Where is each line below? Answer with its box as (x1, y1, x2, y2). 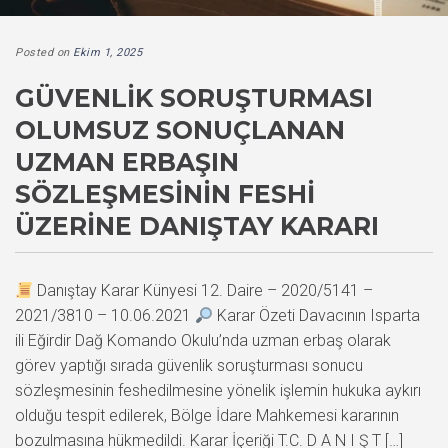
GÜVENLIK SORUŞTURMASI (15, 82, 373, 113)
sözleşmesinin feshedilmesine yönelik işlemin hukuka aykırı (15, 380, 421, 400)
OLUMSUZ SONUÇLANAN (15, 114, 345, 145)
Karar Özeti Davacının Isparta (213, 305, 421, 325)
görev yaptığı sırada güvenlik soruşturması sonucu (15, 355, 363, 375)
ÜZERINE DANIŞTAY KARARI (15, 210, 379, 241)
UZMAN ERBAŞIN (15, 146, 239, 177)
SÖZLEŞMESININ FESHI (15, 178, 315, 209)
